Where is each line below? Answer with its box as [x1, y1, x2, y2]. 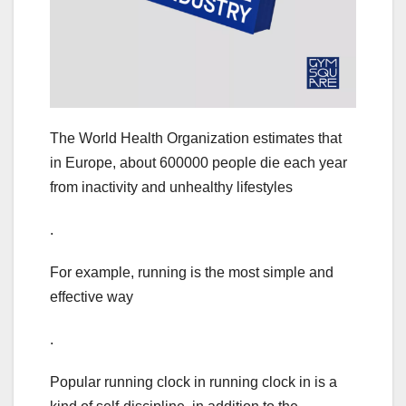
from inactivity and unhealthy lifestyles [50, 179, 293, 196]
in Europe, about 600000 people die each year [50, 155, 347, 171]
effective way [50, 289, 133, 305]
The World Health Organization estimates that [50, 130, 342, 147]
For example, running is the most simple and [50, 265, 333, 281]
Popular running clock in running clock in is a [50, 374, 337, 391]
